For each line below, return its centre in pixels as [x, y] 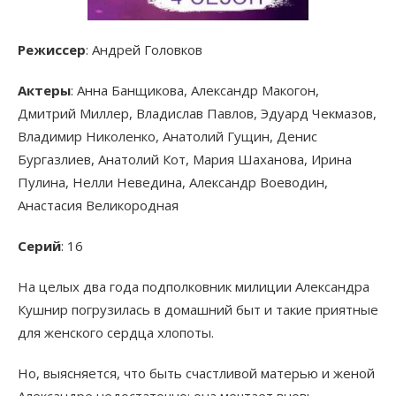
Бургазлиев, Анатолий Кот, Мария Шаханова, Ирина [185, 160]
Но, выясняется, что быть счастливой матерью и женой [196, 373]
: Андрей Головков [144, 50]
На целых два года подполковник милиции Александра [194, 287]
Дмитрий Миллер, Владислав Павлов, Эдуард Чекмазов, [197, 114]
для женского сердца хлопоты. [116, 333]
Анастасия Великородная [98, 206]
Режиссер [52, 50]
